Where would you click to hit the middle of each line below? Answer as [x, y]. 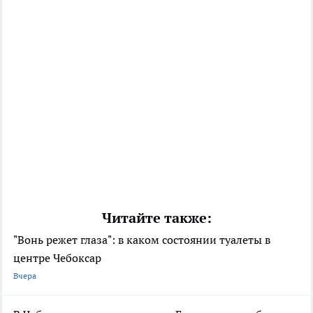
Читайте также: [156, 218]
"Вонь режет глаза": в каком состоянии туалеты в [142, 239]
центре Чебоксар [57, 257]
